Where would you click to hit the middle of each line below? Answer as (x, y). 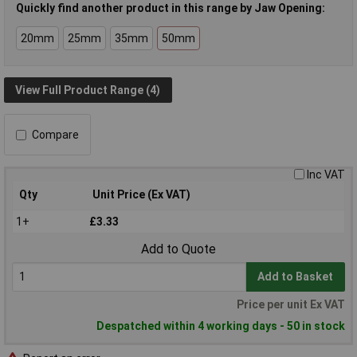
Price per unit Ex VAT (291, 305)
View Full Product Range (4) (88, 90)
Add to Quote (178, 249)
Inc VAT (326, 175)
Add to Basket (296, 277)
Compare (55, 135)
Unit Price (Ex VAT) (141, 195)
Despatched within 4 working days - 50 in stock (221, 326)
